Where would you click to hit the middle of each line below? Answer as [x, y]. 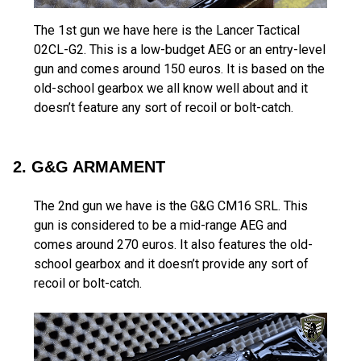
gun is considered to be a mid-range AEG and [160, 226]
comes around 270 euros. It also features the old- [173, 245]
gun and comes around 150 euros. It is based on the [179, 69]
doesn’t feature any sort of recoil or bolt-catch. [164, 108]
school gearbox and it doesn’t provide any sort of [171, 264]
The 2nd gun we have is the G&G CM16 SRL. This [171, 206]
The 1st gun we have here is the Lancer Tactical [167, 31]
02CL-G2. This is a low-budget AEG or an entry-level [180, 50]
